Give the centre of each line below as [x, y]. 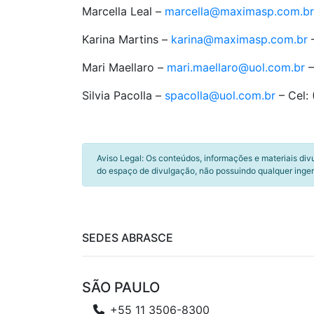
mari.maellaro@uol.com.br [236, 67]
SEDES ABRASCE [128, 238]
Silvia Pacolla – [123, 95]
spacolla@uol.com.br [220, 95]
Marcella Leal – [123, 11]
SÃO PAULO [121, 287]
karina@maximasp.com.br [239, 39]
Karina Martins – [127, 39]
